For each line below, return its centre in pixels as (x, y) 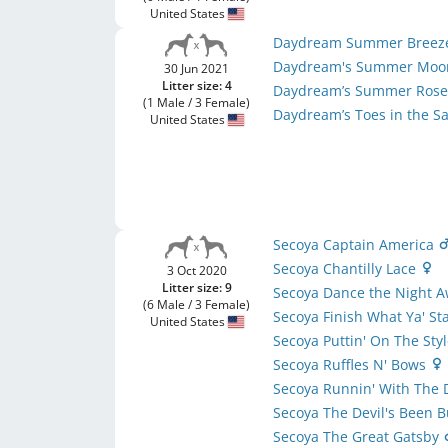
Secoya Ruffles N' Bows (352, 364)
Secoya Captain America (356, 244)
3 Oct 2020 (196, 270)
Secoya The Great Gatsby (358, 436)
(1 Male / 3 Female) (197, 102)
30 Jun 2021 (197, 68)
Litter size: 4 (196, 85)
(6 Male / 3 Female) (197, 304)
